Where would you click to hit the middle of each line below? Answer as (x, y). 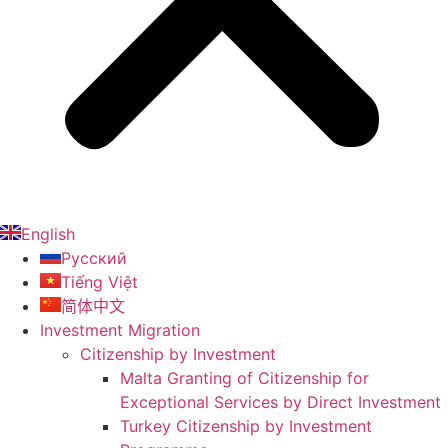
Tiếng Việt (99, 282)
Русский (94, 258)
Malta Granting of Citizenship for (244, 378)
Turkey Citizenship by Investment (246, 426)
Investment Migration (120, 330)
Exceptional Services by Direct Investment (280, 402)
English (48, 234)
